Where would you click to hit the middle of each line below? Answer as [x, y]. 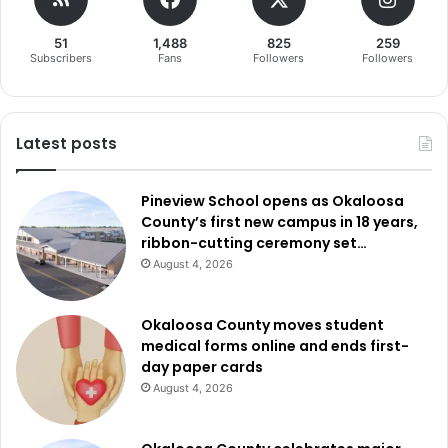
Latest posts [66, 143]
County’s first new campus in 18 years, [279, 221]
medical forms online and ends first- [275, 345]
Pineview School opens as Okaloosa [272, 200]
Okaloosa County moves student [262, 324]
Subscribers [60, 57]
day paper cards [202, 366]
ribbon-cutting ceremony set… [254, 242]
